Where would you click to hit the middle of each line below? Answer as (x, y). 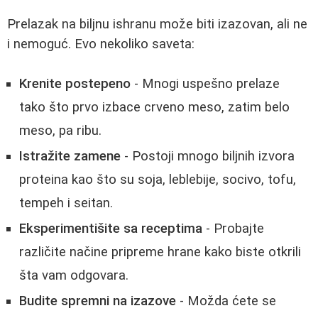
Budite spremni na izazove (98, 301)
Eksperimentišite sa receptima (111, 229)
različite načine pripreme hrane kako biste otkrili (160, 252)
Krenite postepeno (75, 84)
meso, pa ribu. (60, 131)
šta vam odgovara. (74, 276)
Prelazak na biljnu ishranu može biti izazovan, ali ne (157, 24)
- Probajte (233, 229)
